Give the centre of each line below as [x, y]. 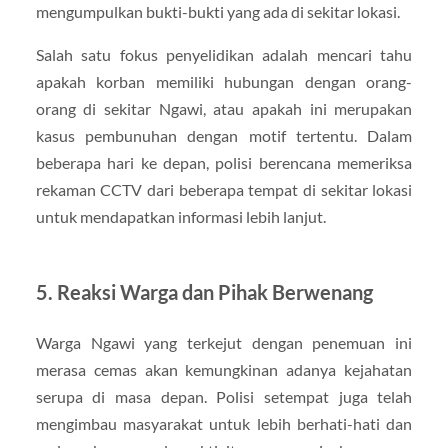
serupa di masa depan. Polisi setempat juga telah [224, 397]
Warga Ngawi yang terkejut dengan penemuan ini [224, 343]
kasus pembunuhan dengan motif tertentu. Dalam [224, 136]
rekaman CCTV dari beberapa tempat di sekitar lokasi [224, 190]
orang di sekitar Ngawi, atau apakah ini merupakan [224, 109]
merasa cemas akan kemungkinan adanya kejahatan [224, 370]
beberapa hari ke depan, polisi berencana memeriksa [224, 163]
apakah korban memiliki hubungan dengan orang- [224, 82]
